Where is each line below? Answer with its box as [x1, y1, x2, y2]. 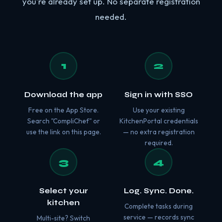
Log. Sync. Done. [123, 186, 194, 195]
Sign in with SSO [124, 90, 193, 99]
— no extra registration [122, 127, 195, 136]
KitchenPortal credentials [119, 116, 198, 125]
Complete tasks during [124, 202, 193, 211]
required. [144, 138, 173, 147]
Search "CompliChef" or [27, 116, 100, 125]
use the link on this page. [26, 127, 101, 136]
